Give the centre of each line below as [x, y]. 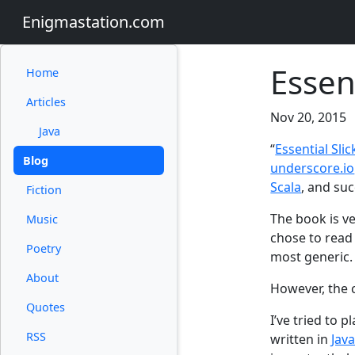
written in [301, 339]
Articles [46, 102]
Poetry [44, 248]
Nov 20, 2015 [309, 117]
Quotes [46, 307]
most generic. [312, 257]
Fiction [44, 190]
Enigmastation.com [94, 22]
